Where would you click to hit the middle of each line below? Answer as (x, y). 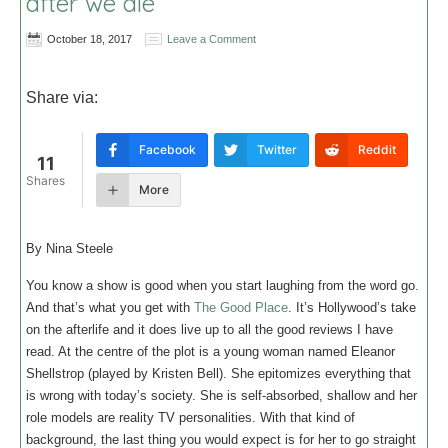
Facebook (167, 149)
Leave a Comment (211, 39)
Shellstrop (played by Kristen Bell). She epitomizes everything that (218, 373)
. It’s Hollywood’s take (352, 307)
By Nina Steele (71, 248)
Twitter (277, 149)
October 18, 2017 (89, 39)
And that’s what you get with (110, 307)
